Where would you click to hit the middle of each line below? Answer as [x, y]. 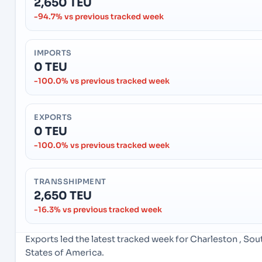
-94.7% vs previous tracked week [99, 17]
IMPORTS [53, 54]
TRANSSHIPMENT [70, 182]
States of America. [65, 253]
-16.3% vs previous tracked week [98, 210]
